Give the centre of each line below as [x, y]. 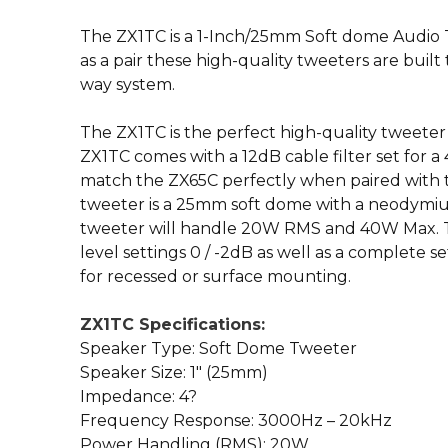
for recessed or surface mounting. [215, 277]
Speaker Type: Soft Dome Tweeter [218, 349]
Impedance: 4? [138, 397]
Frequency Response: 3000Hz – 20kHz [236, 421]
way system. [127, 85]
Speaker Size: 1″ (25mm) [174, 373]
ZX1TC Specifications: [172, 325]
